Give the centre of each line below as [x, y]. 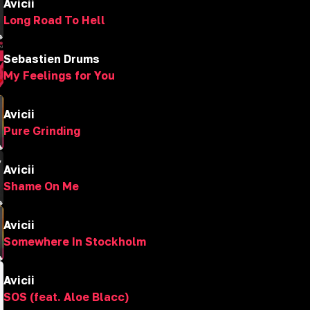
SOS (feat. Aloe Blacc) [66, 297]
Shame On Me [41, 186]
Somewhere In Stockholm [75, 241]
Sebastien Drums [52, 59]
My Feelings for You [59, 75]
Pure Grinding [42, 131]
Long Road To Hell [54, 20]
